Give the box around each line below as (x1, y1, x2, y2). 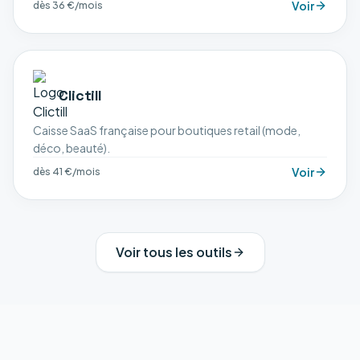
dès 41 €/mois (33, 166, 100, 178)
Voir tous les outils (115, 243, 232, 260)
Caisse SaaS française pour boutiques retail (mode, (33, 123, 301, 137)
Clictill (59, 86, 103, 104)
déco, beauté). (33, 141, 110, 155)
